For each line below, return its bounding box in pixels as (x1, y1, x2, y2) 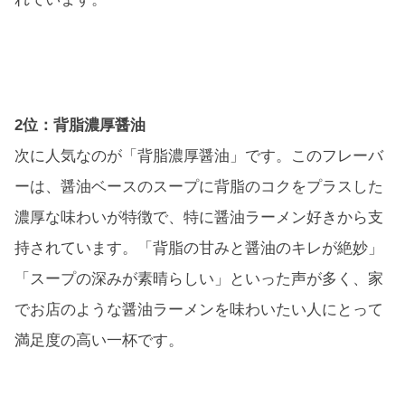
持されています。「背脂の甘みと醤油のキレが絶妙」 (14, 239, 383, 257)
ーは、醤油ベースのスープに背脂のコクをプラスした (14, 177, 383, 195)
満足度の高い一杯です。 (14, 331, 184, 349)
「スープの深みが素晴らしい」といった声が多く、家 (14, 269, 383, 287)
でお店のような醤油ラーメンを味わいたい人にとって (14, 300, 383, 318)
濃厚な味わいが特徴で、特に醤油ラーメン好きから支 (14, 208, 383, 226)
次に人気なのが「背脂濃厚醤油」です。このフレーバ (14, 146, 383, 165)
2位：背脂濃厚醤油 (14, 116, 146, 134)
